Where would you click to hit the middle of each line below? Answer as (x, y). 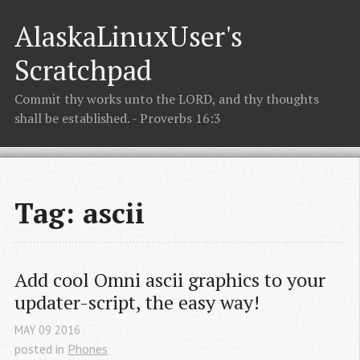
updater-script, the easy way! (137, 303)
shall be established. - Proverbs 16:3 (118, 119)
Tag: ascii (80, 213)
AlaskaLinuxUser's (129, 36)
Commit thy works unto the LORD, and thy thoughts (167, 99)
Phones (88, 348)
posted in (41, 348)
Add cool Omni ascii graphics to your (170, 280)
